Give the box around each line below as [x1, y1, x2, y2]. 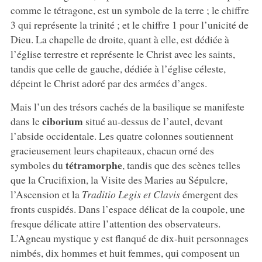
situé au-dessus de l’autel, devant [82, 114, 223, 129]
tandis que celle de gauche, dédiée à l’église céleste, [10, 61, 226, 76]
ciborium [42, 113, 83, 129]
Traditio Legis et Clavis [81, 187, 180, 202]
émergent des [180, 187, 238, 202]
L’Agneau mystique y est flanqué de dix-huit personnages [10, 231, 249, 246]
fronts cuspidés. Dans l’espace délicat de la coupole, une [10, 202, 245, 216]
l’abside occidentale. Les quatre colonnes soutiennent [10, 129, 233, 143]
